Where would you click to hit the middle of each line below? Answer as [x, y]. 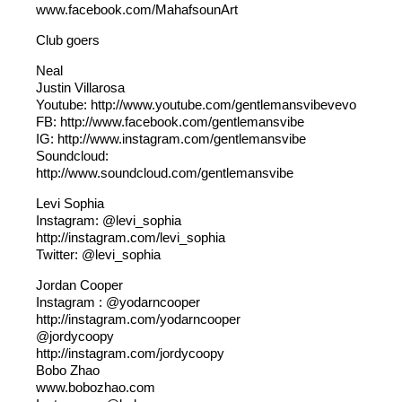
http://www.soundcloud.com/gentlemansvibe [165, 173]
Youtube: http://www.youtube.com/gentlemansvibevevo [196, 105]
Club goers [68, 40]
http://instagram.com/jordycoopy [130, 353]
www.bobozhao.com [96, 387]
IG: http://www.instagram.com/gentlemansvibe [171, 139]
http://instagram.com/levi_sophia [131, 237]
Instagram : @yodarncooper [118, 302]
